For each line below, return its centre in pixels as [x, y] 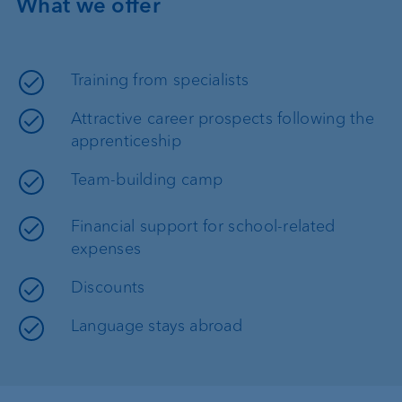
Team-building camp [147, 179]
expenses [106, 248]
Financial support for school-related [203, 226]
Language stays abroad [157, 325]
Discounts [108, 287]
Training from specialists [160, 79]
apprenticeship [126, 140]
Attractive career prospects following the [223, 118]
